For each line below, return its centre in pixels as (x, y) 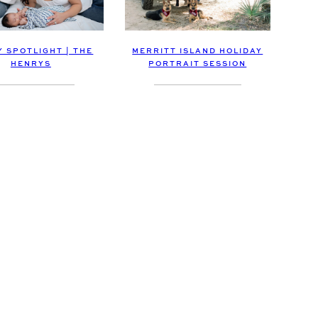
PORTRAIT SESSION (198, 64)
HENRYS (31, 64)
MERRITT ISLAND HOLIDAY (198, 51)
